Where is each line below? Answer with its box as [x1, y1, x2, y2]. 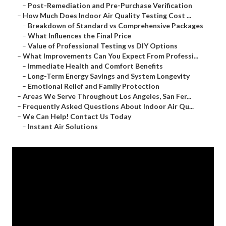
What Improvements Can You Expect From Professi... [23, 51, 198, 61]
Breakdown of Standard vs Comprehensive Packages [28, 21, 203, 30]
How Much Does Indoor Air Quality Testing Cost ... [23, 11, 191, 20]
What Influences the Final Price [28, 31, 131, 40]
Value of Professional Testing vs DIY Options [28, 41, 178, 50]
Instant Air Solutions [28, 122, 98, 131]
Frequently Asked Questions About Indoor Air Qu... [23, 102, 194, 111]
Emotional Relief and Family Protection [28, 82, 159, 91]
